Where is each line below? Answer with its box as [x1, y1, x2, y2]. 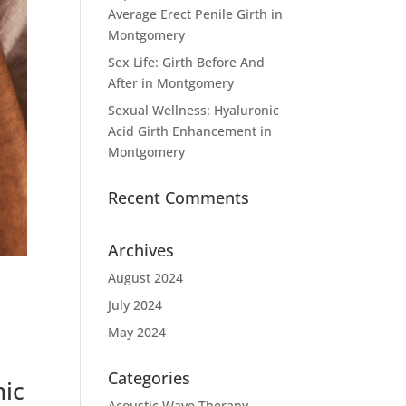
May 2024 [108, 324, 167, 341]
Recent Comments [108, 187, 250, 208]
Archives [108, 239, 175, 261]
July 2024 [108, 296, 163, 314]
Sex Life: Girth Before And [108, 53, 266, 71]
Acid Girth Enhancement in [108, 122, 273, 140]
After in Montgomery [108, 74, 235, 92]
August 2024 [108, 269, 184, 286]
